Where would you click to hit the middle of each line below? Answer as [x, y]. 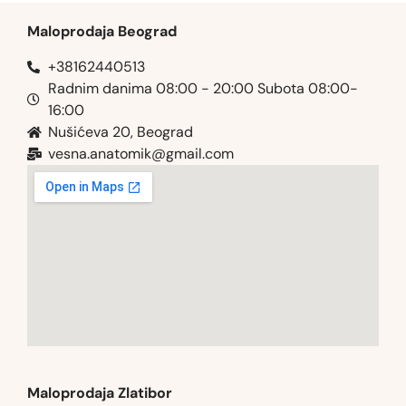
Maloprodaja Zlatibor [100, 392]
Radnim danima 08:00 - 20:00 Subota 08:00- [203, 88]
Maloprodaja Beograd [102, 32]
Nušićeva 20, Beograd [120, 131]
